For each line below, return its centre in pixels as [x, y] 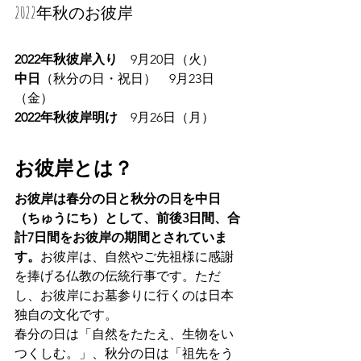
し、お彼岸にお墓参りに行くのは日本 [124, 295]
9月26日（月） [172, 117]
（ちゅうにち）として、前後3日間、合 [127, 218]
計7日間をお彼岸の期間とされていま [121, 237]
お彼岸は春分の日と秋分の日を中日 [118, 198]
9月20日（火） [172, 59]
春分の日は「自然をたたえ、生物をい [124, 334]
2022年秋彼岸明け [73, 117]
